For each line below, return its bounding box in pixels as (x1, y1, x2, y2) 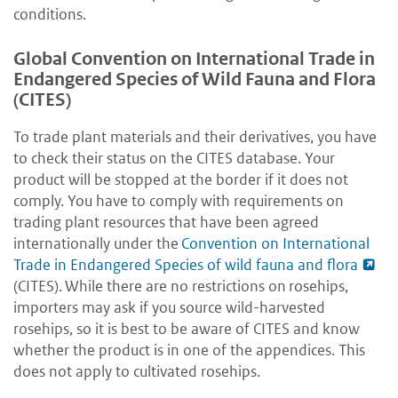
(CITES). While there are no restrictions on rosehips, (13, 276, 348, 297)
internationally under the (13, 234, 181, 254)
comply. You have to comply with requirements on (13, 191, 344, 211)
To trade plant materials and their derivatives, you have (13, 127, 377, 147)
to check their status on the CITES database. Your (13, 148, 335, 169)
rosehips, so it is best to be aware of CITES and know (13, 319, 360, 339)
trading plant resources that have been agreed (13, 212, 319, 233)
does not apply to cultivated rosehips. (13, 362, 260, 382)
